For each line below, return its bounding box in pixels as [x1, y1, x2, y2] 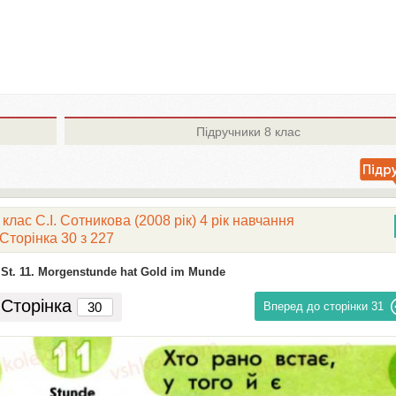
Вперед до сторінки [263, 300, 369, 313]
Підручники [195, 125, 261, 139]
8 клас [260, 125, 301, 139]
